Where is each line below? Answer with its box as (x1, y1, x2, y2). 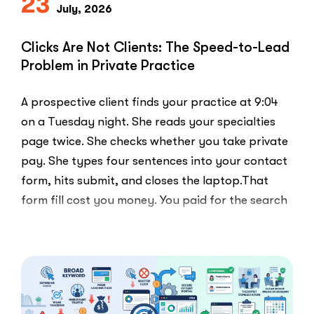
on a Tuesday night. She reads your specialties (21, 114, 275, 128)
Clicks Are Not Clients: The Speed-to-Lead (21, 39, 289, 55)
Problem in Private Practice (21, 57, 195, 74)
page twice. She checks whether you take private (21, 134, 288, 148)
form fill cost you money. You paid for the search (21, 193, 287, 207)
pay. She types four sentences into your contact (21, 153, 287, 168)
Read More (49, 226, 101, 238)
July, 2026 (53, 2, 112, 15)
